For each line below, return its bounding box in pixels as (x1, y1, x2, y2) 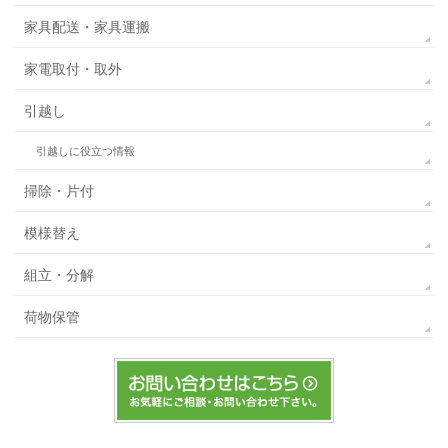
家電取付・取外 (24, 60, 123, 77)
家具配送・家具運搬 (24, 18, 151, 35)
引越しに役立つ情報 (36, 144, 136, 157)
